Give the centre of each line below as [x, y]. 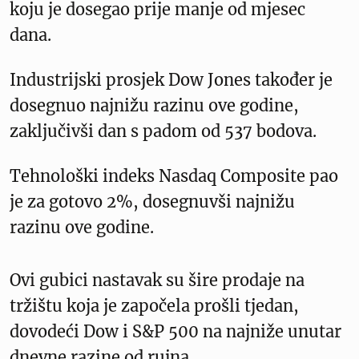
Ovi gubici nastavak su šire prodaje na [157, 280]
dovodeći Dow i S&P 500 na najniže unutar [175, 332]
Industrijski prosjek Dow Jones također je [171, 80]
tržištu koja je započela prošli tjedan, [154, 306]
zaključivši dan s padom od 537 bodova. [163, 131]
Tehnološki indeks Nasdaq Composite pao [174, 176]
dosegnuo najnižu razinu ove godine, [154, 106]
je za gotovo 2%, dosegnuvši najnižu [152, 202]
